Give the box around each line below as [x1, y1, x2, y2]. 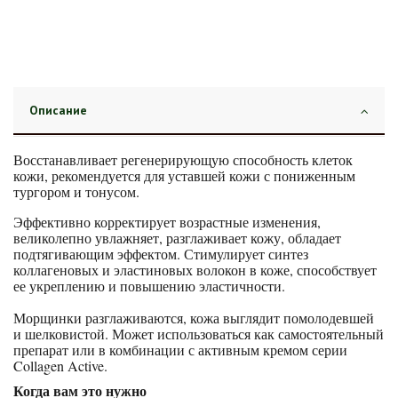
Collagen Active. [13, 356, 107, 376]
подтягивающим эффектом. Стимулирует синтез [13, 244, 308, 264]
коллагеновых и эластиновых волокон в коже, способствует [13, 260, 377, 280]
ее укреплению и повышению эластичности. [13, 276, 285, 296]
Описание [29, 102, 87, 119]
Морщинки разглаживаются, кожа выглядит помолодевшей [13, 308, 374, 328]
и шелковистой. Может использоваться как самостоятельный [13, 324, 384, 344]
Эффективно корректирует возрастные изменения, [13, 212, 321, 232]
